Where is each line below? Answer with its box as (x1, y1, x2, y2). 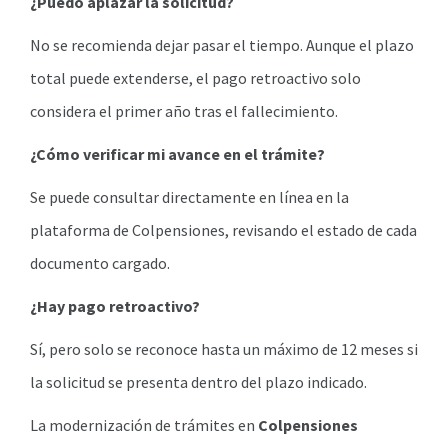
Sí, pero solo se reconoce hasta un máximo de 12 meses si (30, 339, 418, 360)
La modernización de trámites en (30, 415, 258, 436)
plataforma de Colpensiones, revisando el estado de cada (30, 220, 417, 241)
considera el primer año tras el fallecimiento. (30, 101, 338, 122)
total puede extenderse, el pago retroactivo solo (30, 68, 361, 89)
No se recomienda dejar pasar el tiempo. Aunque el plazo (30, 35, 414, 56)
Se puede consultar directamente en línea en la (30, 187, 349, 208)
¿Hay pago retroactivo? (30, 296, 200, 317)
